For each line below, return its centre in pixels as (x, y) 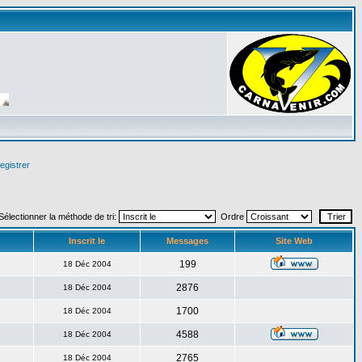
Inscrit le (87, 241)
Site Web (294, 241)
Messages (187, 241)
